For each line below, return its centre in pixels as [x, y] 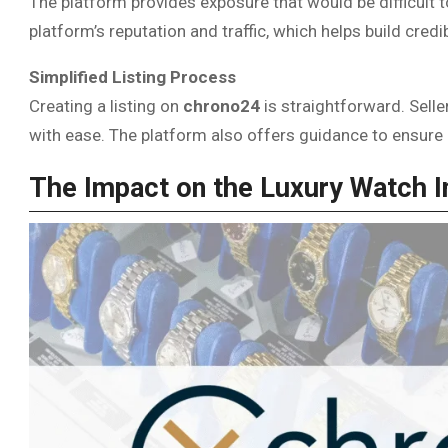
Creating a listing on [106, 105]
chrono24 [221, 105]
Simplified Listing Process [132, 76]
